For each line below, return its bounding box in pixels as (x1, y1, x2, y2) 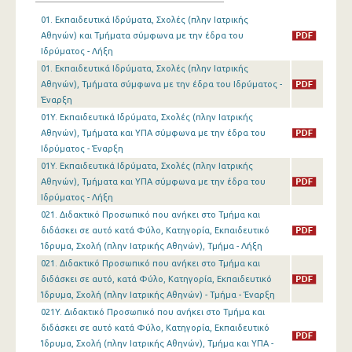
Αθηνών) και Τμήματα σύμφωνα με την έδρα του (41, 31, 244, 40)
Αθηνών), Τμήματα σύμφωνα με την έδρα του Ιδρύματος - (41, 79, 282, 89)
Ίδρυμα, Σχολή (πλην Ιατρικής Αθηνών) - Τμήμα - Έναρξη (41, 290, 275, 299)
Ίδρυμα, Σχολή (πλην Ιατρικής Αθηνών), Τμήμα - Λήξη (41, 241, 262, 251)
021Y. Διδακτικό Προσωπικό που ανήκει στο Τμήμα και (41, 307, 265, 317)
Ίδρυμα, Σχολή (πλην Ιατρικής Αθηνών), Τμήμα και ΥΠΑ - (41, 339, 273, 348)
